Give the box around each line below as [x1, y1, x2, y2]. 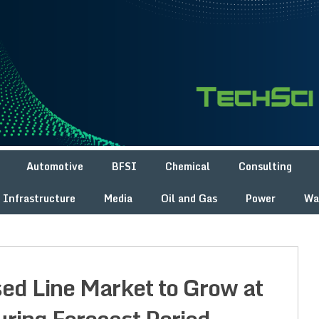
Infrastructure [3, 190, 75, 207]
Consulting [239, 158, 292, 175]
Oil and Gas [161, 190, 217, 207]
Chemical [165, 158, 210, 175]
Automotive [26, 158, 83, 175]
